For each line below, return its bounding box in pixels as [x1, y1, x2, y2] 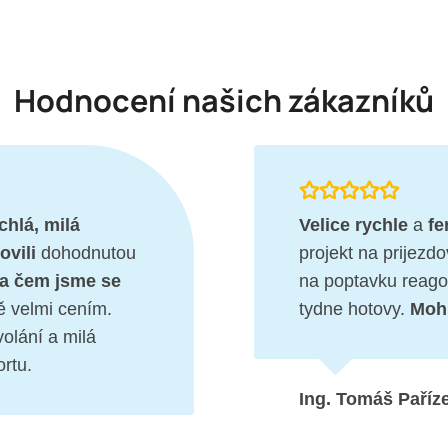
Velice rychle [299, 215, 408, 236]
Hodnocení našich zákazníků [14, 78, 434, 121]
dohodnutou [36, 243, 136, 264]
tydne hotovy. [299, 299, 410, 320]
